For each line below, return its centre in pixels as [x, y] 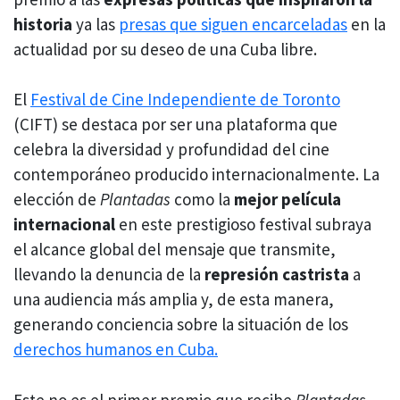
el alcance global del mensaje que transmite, [175, 250]
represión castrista [277, 275]
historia [43, 24]
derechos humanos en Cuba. [116, 350]
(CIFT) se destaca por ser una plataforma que [175, 125]
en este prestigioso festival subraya [245, 225]
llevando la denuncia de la [109, 275]
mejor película [287, 200]
